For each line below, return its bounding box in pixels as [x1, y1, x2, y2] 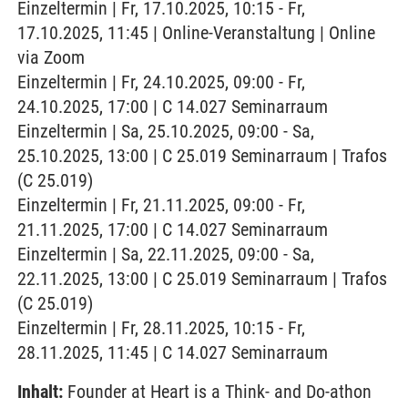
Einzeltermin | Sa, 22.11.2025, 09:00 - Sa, [17, 243, 314, 265]
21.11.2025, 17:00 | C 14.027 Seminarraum [17, 219, 328, 240]
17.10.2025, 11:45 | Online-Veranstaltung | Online [17, 22, 375, 44]
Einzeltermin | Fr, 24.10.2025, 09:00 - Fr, [17, 71, 305, 93]
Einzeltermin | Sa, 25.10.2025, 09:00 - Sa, [17, 120, 314, 142]
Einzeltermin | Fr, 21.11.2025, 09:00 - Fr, [17, 194, 305, 216]
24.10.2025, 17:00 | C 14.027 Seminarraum [17, 96, 328, 117]
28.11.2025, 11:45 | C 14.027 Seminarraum [17, 342, 328, 363]
